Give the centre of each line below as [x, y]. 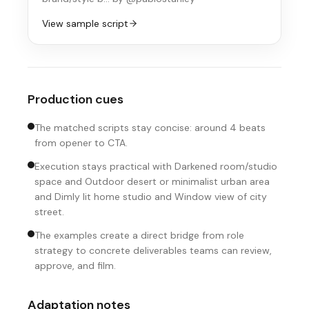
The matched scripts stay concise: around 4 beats [150, 128]
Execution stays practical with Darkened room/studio [156, 166]
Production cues [76, 99]
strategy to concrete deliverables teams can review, [153, 250]
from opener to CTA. [81, 143]
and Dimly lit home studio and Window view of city [151, 197]
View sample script [85, 23]
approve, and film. [75, 266]
